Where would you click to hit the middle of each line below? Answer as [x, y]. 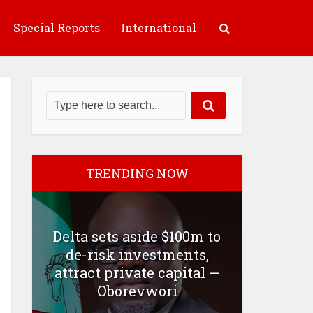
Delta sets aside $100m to [137, 236]
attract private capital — [137, 272]
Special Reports [57, 28]
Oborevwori [137, 290]
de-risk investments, [137, 254]
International [159, 28]
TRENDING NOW [137, 173]
